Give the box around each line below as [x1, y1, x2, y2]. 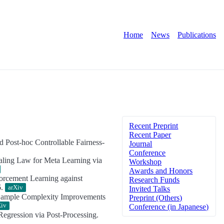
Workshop [129, 157, 162, 166]
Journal [129, 139, 152, 148]
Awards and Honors [129, 166, 193, 175]
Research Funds [129, 175, 180, 184]
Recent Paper [129, 130, 171, 139]
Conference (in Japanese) [129, 202, 209, 211]
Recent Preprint [129, 121, 178, 130]
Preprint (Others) [129, 193, 182, 202]
